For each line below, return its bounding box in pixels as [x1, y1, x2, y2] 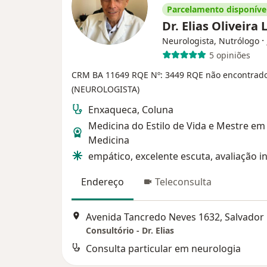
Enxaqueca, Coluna [88, 103, 173, 116]
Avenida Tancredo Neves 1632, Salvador [86, 210, 264, 224]
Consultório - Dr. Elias [86, 225, 174, 237]
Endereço [81, 175, 124, 188]
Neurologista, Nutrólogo [162, 35, 259, 46]
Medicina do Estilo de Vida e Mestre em [88, 119, 265, 132]
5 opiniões [209, 49, 250, 61]
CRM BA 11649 [72, 69, 132, 80]
